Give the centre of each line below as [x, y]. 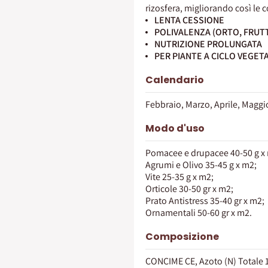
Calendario [175, 80]
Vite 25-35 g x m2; [179, 177]
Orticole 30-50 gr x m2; [189, 189]
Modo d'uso [175, 128]
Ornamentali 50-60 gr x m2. [199, 213]
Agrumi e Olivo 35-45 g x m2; [201, 165]
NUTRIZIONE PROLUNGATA [208, 44]
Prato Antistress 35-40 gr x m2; [205, 201]
